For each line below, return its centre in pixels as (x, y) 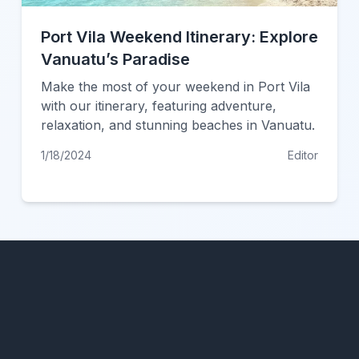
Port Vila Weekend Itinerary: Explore (179, 37)
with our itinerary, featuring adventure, (158, 106)
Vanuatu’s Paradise (115, 59)
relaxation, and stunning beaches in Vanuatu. (177, 125)
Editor (303, 155)
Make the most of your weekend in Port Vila (175, 87)
